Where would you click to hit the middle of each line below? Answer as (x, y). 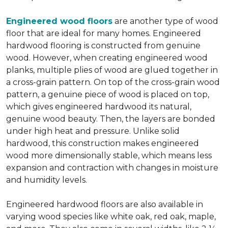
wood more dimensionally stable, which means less (109, 155)
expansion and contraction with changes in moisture (112, 167)
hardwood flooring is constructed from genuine (103, 45)
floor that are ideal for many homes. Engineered (104, 33)
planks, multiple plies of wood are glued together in (112, 70)
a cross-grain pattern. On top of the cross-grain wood (113, 82)
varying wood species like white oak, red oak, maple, (111, 216)
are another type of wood (165, 21)
